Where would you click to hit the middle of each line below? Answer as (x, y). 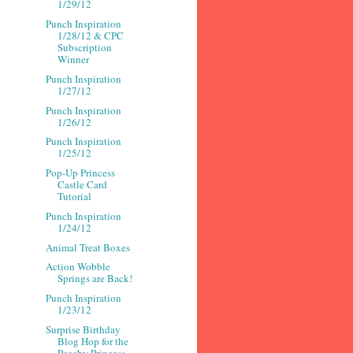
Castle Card (83, 185)
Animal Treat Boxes (88, 247)
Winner (74, 59)
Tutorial (75, 197)
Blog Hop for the (93, 341)
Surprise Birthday (84, 329)
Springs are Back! (95, 279)
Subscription (85, 48)
